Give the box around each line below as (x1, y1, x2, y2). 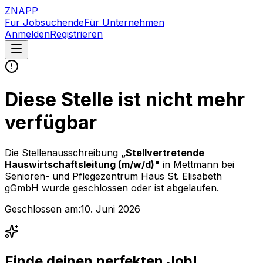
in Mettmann (163, 158, 221, 170)
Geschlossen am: (5, 203, 80, 215)
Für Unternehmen (84, 16, 164, 28)
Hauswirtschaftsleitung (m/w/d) (5, 158, 154, 170)
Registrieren (50, 28, 103, 40)
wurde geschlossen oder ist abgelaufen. (39, 181, 219, 194)
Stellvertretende (126, 146, 204, 159)
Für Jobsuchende (5, 16, 84, 28)
